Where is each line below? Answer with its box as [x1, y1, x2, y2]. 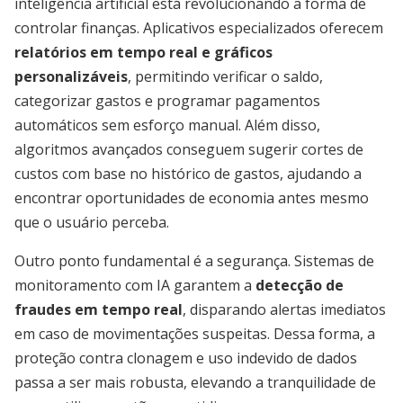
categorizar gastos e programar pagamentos [14, 91, 320, 111]
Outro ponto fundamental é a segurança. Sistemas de [14, 251, 374, 271]
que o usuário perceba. [14, 212, 169, 232]
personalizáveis [14, 67, 128, 86]
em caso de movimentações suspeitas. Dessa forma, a [14, 324, 375, 344]
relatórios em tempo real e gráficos [14, 42, 273, 62]
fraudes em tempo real [14, 300, 183, 319]
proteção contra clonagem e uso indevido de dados [14, 348, 357, 368]
